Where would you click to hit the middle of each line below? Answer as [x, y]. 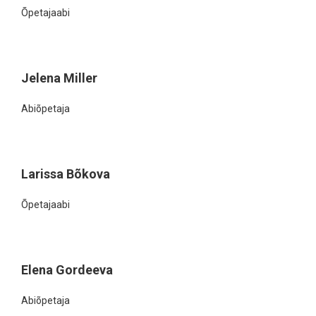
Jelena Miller [59, 78]
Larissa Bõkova [66, 174]
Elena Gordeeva [67, 270]
